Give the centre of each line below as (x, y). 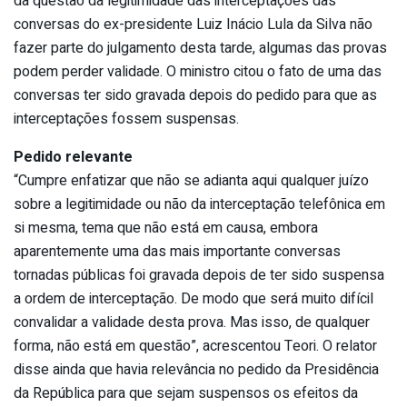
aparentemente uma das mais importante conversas (177, 251)
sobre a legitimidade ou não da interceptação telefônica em (199, 204)
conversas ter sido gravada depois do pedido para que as (195, 95)
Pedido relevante (73, 157)
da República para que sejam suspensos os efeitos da (186, 393)
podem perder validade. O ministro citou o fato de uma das (198, 71)
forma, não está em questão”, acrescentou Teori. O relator (195, 346)
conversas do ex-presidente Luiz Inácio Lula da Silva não (193, 24)
